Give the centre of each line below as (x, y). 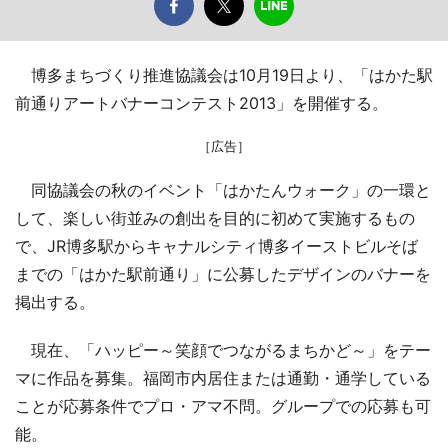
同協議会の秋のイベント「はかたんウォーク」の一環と (223, 190)
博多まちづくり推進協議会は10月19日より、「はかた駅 (224, 75)
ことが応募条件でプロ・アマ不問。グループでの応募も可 (223, 406)
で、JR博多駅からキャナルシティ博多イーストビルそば (216, 246)
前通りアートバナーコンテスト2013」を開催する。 (201, 103)
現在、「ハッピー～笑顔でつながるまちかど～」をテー (223, 350)
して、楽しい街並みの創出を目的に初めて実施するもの (215, 218)
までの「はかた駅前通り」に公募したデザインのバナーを (223, 274)
